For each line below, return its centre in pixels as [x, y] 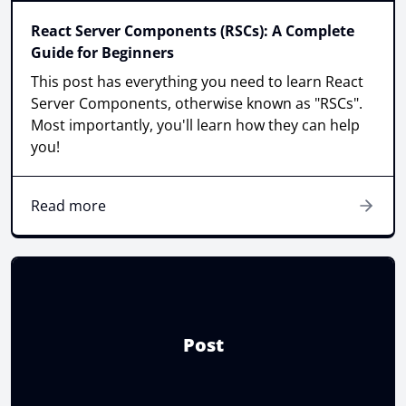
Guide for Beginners [102, 52]
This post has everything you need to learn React [197, 81]
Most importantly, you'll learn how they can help [195, 125]
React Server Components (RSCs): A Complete [193, 30]
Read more [68, 205]
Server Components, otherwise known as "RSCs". [197, 103]
